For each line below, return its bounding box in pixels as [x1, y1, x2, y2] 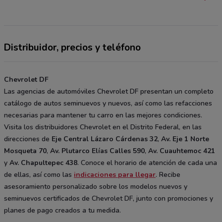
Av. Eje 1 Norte [161, 134, 209, 144]
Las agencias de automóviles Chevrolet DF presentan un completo [4, 86, 214, 96]
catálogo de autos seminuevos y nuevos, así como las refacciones [4, 98, 212, 108]
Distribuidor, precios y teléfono [4, 41, 141, 54]
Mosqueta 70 [4, 146, 47, 156]
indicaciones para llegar [74, 169, 156, 179]
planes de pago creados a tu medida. [4, 205, 121, 215]
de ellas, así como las [4, 169, 74, 179]
